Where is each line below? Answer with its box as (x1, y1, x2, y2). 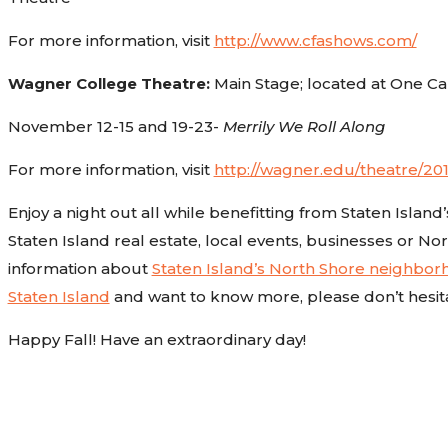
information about (7, 258, 152, 278)
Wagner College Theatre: (7, 73, 210, 93)
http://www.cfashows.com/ (213, 30, 417, 50)
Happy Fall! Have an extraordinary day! (7, 329, 306, 349)
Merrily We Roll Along (222, 116, 385, 136)
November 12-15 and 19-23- (7, 116, 223, 136)
